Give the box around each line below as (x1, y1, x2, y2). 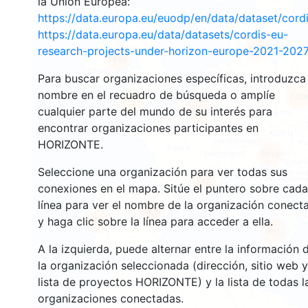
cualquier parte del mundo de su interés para (38, 104, 272, 118)
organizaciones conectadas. (38, 291, 184, 305)
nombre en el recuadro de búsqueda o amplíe (38, 88, 275, 102)
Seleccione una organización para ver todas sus (38, 165, 287, 179)
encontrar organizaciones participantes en (38, 121, 258, 135)
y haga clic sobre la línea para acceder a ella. (38, 214, 273, 228)
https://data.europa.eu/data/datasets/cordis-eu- (38, 27, 288, 41)
